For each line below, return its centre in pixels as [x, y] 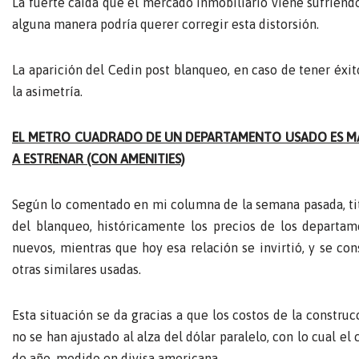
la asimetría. [47, 91]
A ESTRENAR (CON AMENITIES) [99, 158]
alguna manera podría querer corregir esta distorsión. [165, 24]
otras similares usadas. [77, 269]
